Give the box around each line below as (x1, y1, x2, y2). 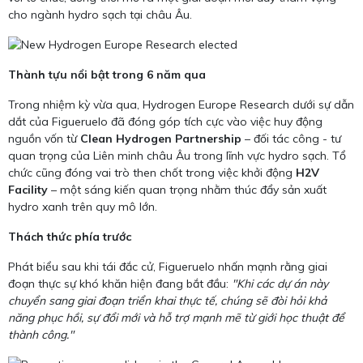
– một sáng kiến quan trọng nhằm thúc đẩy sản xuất (48, 182, 327, 198)
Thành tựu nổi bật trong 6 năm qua (8, 67, 206, 83)
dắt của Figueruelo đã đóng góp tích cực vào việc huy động (8, 114, 322, 130)
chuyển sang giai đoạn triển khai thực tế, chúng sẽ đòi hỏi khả (8, 293, 327, 309)
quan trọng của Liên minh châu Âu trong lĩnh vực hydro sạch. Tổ (8, 148, 346, 164)
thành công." (8, 327, 74, 343)
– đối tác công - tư (241, 131, 341, 147)
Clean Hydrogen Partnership (80, 131, 241, 147)
